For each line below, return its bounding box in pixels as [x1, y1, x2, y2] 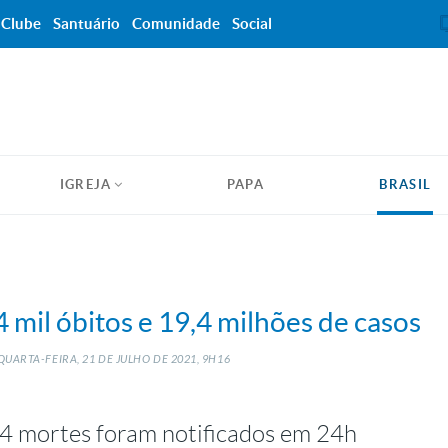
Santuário [53, 15, 120, 32]
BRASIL [379, 177, 432, 192]
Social [232, 15, 272, 32]
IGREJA [59, 177, 112, 192]
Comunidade [132, 15, 220, 32]
